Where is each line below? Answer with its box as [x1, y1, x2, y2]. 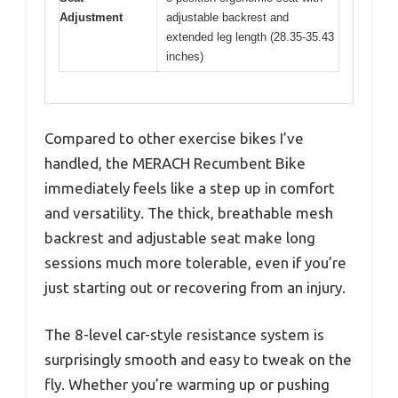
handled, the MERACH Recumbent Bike [44, 154, 306, 171]
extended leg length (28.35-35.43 [166, 30, 334, 44]
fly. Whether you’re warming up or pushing [44, 376, 330, 394]
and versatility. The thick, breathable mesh [44, 203, 333, 221]
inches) [166, 50, 203, 64]
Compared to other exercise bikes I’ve [44, 129, 304, 147]
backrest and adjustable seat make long [44, 228, 315, 246]
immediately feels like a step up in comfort [44, 179, 335, 196]
